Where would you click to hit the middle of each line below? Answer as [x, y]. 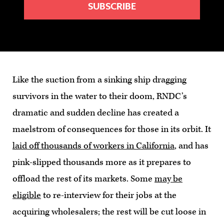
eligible [27, 195]
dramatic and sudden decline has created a [96, 112]
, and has [191, 145]
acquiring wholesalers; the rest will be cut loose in [109, 211]
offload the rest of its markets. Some [83, 178]
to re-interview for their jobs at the [109, 195]
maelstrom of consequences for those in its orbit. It [112, 129]
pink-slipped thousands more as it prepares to [102, 162]
